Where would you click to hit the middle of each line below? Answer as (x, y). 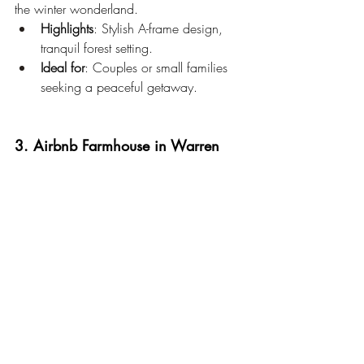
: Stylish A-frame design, (160, 29)
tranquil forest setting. (97, 48)
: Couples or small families (158, 68)
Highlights (67, 29)
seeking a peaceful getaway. (119, 87)
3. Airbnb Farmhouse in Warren (117, 146)
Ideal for (63, 68)
